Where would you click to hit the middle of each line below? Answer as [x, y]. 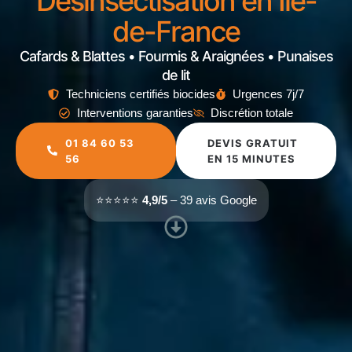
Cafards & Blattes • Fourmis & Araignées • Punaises [176, 56]
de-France [176, 31]
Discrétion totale [252, 112]
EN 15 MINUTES [251, 158]
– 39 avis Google [212, 200]
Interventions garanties [135, 112]
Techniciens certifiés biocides [140, 93]
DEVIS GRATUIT [253, 143]
